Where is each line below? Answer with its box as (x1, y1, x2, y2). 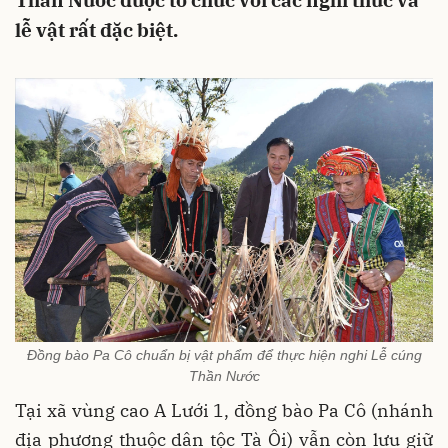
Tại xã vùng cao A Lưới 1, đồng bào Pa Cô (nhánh (15, 399, 433, 423)
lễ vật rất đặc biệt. (15, 18, 178, 42)
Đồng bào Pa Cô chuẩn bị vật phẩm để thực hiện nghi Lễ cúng (26, 347, 422, 364)
